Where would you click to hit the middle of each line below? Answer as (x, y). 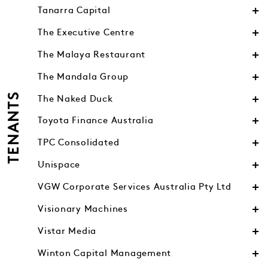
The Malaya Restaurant (92, 54)
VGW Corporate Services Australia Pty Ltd (135, 187)
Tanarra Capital (74, 10)
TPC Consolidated (79, 143)
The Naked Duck (75, 99)
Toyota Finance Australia (96, 121)
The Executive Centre (86, 32)
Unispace (59, 165)
